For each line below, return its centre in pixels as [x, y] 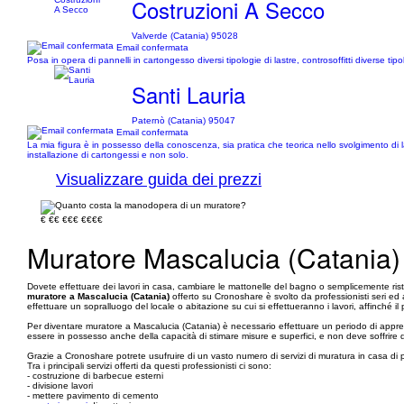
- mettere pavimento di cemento [93, 395]
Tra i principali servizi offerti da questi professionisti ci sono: [149, 366]
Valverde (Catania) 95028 [185, 36]
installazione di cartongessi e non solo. [108, 155]
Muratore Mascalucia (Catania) [214, 257]
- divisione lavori [60, 386]
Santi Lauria [189, 94]
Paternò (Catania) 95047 [184, 120]
